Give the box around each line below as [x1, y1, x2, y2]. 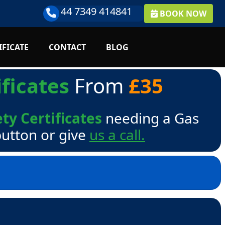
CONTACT [49, 42, 86, 53]
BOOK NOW [160, 8, 206, 19]
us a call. [89, 125, 145, 144]
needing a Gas [102, 108, 199, 128]
